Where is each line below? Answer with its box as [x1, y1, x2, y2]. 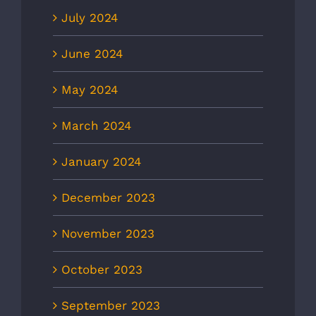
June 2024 [61, 47, 123, 61]
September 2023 [61, 298, 160, 313]
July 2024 [61, 11, 118, 25]
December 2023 [61, 190, 155, 205]
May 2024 [61, 83, 118, 97]
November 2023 [61, 226, 154, 241]
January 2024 [61, 154, 141, 169]
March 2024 [61, 119, 131, 133]
